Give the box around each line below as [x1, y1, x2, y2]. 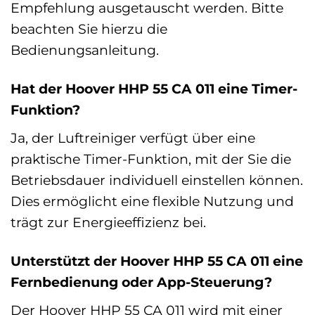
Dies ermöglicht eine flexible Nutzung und [11, 193, 294, 210]
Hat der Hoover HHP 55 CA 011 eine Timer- [11, 80, 297, 98]
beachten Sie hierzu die [11, 20, 167, 38]
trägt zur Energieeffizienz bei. [11, 214, 206, 231]
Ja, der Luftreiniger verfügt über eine [11, 129, 255, 147]
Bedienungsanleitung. [11, 41, 159, 59]
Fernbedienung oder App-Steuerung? [11, 273, 272, 290]
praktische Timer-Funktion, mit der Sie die [11, 150, 291, 168]
